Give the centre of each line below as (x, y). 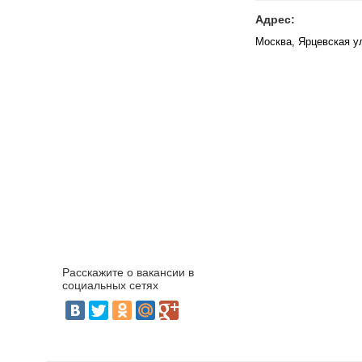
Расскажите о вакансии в (128, 272)
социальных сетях (110, 285)
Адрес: (275, 19)
